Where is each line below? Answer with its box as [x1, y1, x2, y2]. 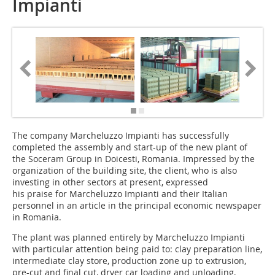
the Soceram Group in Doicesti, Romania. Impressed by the [12, 153, 255, 165]
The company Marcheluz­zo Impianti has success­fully [12, 130, 229, 142]
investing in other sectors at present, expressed [12, 176, 208, 188]
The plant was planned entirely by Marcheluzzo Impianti [12, 231, 245, 244]
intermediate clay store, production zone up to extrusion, [12, 255, 246, 267]
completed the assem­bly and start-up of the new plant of [12, 141, 247, 153]
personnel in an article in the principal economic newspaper [12, 199, 261, 212]
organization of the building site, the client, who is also [12, 165, 237, 177]
